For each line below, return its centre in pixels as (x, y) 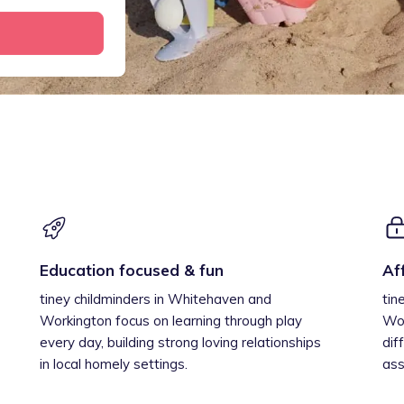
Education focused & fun (132, 270)
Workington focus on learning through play (171, 321)
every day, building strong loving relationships (180, 342)
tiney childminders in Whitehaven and (156, 299)
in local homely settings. (114, 364)
